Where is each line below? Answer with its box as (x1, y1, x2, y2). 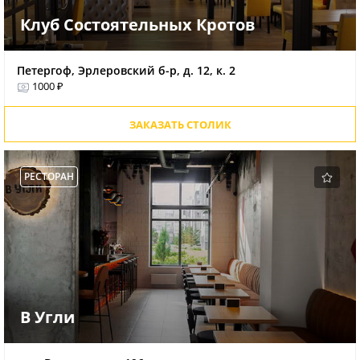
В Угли (20, 306, 75, 329)
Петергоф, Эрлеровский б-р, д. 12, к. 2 (17, 63, 235, 79)
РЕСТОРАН (24, 170, 74, 184)
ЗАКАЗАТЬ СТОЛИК (129, 117, 231, 133)
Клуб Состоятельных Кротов (20, 14, 256, 36)
